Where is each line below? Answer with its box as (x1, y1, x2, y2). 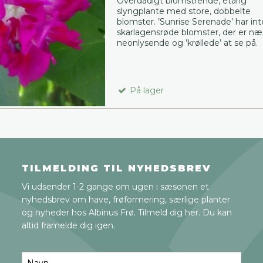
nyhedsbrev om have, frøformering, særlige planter (22, 194, 231, 205)
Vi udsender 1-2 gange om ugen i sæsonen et (22, 181, 210, 192)
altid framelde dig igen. (22, 220, 116, 231)
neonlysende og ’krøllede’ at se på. (116, 37, 258, 48)
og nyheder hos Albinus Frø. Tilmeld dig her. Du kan (22, 207, 232, 218)
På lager (127, 85, 164, 96)
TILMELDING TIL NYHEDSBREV (22, 162, 212, 174)
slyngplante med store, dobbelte (116, 5, 251, 16)
